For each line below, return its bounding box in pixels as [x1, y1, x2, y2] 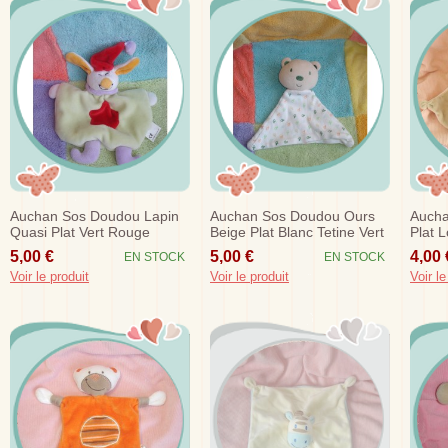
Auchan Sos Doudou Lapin [10, 207, 179, 224]
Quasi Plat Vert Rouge [10, 223, 150, 240]
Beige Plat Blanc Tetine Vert [210, 223, 384, 240]
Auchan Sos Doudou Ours [210, 207, 375, 224]
